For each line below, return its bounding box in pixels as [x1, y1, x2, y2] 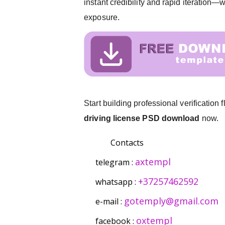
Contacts [110, 137, 144, 149]
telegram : [95, 157, 135, 168]
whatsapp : [95, 176, 138, 188]
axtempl [135, 156, 171, 168]
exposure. [84, 13, 120, 22]
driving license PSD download [84, 114, 200, 123]
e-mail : [95, 196, 124, 207]
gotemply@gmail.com [124, 195, 218, 207]
